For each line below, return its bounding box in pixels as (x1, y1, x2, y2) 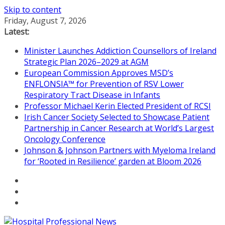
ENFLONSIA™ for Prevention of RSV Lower (24, 78, 184, 89)
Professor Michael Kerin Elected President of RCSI (24, 100, 211, 111)
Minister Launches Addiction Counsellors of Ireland (24, 45, 216, 56)
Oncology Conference (24, 134, 105, 145)
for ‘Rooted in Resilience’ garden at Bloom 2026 (24, 156, 201, 167)
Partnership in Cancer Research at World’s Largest (24, 123, 214, 134)
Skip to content (4, 4, 61, 15)
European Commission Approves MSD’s (24, 67, 173, 78)
